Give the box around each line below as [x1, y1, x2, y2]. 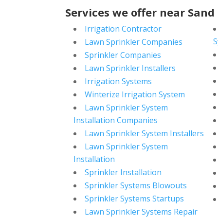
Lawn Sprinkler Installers [85, 63, 176, 74]
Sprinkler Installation [85, 167, 162, 178]
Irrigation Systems [85, 76, 152, 87]
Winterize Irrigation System [85, 89, 185, 100]
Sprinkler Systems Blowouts [85, 180, 187, 191]
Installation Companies [73, 115, 158, 126]
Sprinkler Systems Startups [85, 193, 184, 204]
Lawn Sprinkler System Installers [85, 128, 204, 139]
